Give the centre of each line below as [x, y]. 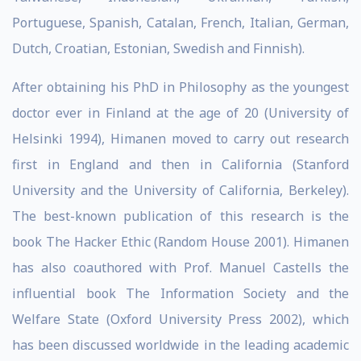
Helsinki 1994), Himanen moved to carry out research [180, 139]
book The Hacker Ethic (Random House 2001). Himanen [180, 242]
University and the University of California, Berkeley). [180, 190]
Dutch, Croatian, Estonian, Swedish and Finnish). [158, 48]
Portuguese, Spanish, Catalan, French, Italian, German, [180, 23]
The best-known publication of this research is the [180, 216]
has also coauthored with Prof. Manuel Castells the [180, 268]
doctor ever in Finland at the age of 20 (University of [180, 113]
